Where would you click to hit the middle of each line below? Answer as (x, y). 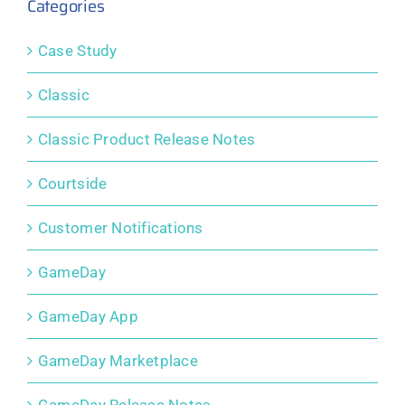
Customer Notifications (120, 228)
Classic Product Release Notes (146, 140)
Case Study (77, 51)
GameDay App (88, 317)
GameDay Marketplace (118, 361)
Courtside (72, 184)
